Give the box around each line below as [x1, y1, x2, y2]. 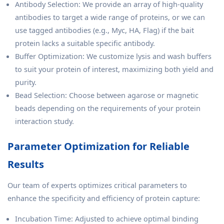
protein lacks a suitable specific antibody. [15, 37, 155, 48]
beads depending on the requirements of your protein [15, 102, 200, 113]
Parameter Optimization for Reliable [7, 139, 189, 153]
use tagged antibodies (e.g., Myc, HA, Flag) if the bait [15, 24, 194, 35]
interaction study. [15, 115, 74, 126]
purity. [15, 76, 36, 87]
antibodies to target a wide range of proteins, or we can [15, 11, 205, 22]
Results [7, 157, 44, 171]
